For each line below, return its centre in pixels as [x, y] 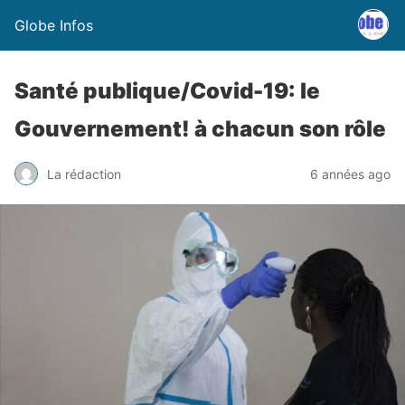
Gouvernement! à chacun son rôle [200, 129]
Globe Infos [54, 25]
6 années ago [350, 174]
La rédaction [84, 174]
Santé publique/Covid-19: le [167, 91]
